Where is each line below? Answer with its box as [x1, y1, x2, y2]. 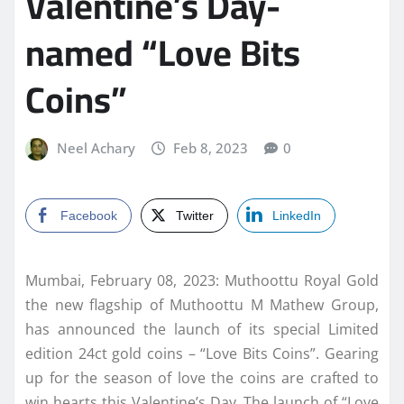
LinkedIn [272, 207, 321, 223]
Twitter [176, 207, 214, 223]
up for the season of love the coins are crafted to [25, 367, 379, 388]
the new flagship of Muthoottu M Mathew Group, [25, 294, 379, 315]
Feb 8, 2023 [173, 139, 249, 158]
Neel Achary [56, 139, 135, 158]
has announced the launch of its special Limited [25, 318, 379, 339]
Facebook [60, 207, 117, 223]
